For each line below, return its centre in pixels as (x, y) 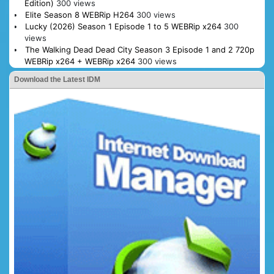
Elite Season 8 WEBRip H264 (79, 15)
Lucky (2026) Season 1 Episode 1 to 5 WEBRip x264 (123, 27)
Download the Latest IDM (57, 80)
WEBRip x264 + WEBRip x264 (80, 61)
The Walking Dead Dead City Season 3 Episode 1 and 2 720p (139, 50)
